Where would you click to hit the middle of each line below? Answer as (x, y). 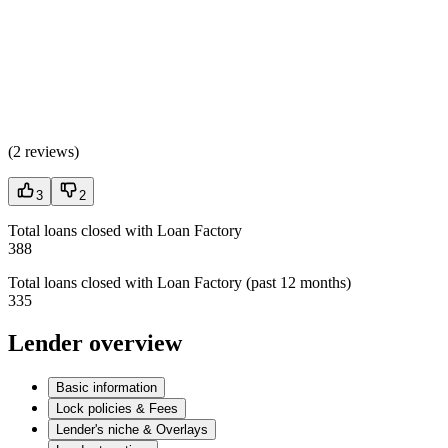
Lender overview (95, 342)
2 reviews (43, 151)
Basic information (106, 387)
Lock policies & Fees (117, 408)
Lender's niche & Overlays (132, 429)
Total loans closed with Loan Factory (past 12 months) (179, 282)
